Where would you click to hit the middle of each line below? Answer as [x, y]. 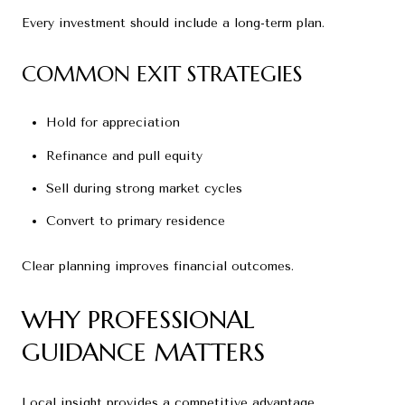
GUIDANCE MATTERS [143, 352]
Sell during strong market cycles [144, 188]
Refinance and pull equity [124, 155]
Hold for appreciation [113, 123]
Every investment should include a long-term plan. [173, 23]
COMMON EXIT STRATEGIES [162, 74]
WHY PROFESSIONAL [138, 319]
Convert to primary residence [135, 221]
